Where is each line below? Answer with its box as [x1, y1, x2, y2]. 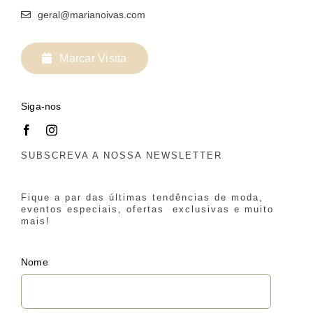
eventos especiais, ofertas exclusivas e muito [20, 203, 274, 214]
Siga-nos [20, 100, 61, 112]
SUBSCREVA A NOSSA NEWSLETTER [20, 150, 222, 161]
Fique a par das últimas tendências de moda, [20, 191, 263, 203]
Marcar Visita [59, 52, 127, 64]
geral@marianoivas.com [37, 8, 145, 20]
